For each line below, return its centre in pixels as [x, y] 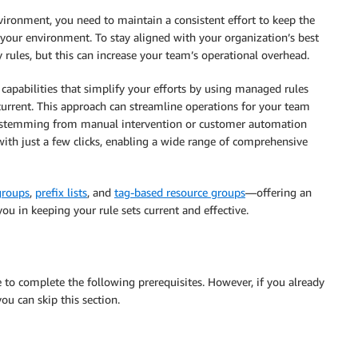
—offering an [278, 192]
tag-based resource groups [180, 192]
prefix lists [61, 192]
